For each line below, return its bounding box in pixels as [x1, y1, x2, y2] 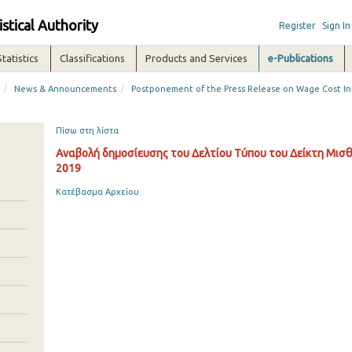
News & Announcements [14, 84, 117, 93]
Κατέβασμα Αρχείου [55, 187, 139, 196]
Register [278, 20, 316, 31]
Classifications [60, 53, 126, 64]
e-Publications [268, 53, 334, 64]
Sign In [321, 20, 350, 31]
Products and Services [145, 53, 248, 64]
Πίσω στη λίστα [55, 126, 119, 135]
